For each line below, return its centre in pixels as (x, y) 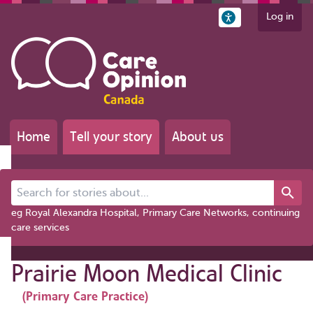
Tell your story (111, 136)
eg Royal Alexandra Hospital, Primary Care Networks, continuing (155, 212)
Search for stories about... (68, 187)
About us (198, 136)
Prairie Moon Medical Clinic (147, 273)
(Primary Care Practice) (85, 296)
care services (40, 227)
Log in (280, 16)
